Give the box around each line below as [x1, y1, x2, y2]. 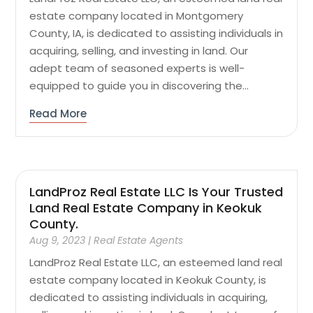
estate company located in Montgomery [29, 8, 244, 24]
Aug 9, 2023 [29, 233, 86, 247]
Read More [29, 106, 87, 122]
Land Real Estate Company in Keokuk [29, 198, 263, 217]
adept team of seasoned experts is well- [29, 61, 245, 76]
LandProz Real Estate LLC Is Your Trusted [29, 182, 284, 201]
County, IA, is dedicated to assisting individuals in [29, 26, 284, 41]
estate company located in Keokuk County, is [29, 272, 267, 287]
